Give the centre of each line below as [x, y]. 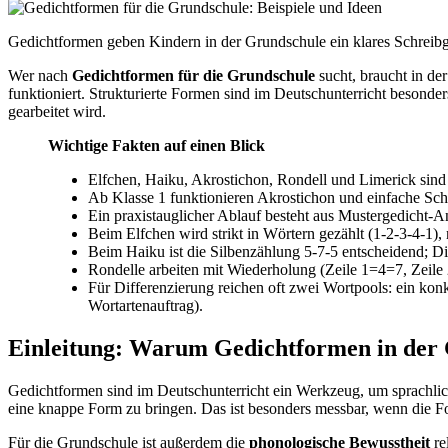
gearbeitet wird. [57, 111]
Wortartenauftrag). [145, 305]
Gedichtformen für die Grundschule [193, 75]
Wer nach [40, 75]
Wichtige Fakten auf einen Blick [164, 145]
